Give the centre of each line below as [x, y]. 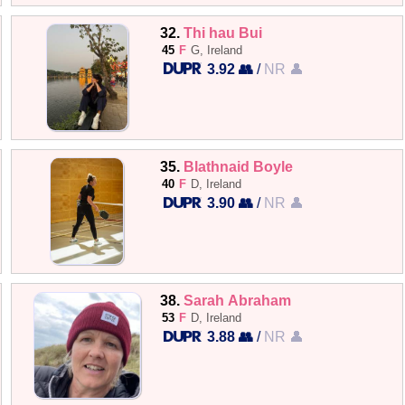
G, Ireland [217, 50]
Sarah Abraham [238, 300]
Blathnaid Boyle [239, 166]
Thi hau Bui [223, 32]
